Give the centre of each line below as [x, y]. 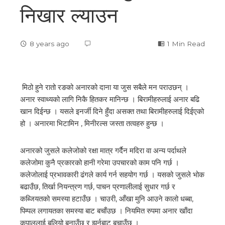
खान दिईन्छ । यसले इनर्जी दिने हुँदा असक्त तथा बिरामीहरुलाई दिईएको [112, 111]
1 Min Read [186, 44]
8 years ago [49, 44]
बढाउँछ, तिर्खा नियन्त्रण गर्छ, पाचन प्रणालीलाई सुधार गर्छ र [98, 187]
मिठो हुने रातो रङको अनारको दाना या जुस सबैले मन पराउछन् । [104, 87]
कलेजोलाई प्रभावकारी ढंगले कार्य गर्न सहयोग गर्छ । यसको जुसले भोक [112, 175]
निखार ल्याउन [69, 16]
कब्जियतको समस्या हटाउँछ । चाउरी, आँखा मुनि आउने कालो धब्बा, [107, 199]
